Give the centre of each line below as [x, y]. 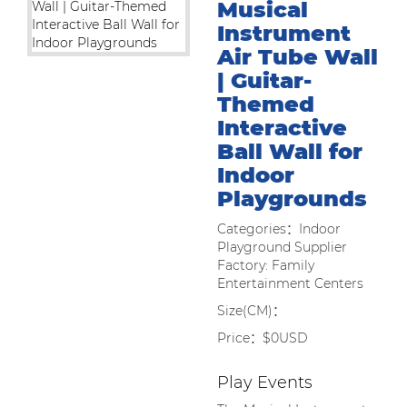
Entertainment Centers [290, 283]
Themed [266, 104]
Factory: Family [266, 265]
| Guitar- [264, 80]
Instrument [284, 33]
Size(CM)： [251, 311]
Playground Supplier [282, 247]
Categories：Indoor [279, 229]
